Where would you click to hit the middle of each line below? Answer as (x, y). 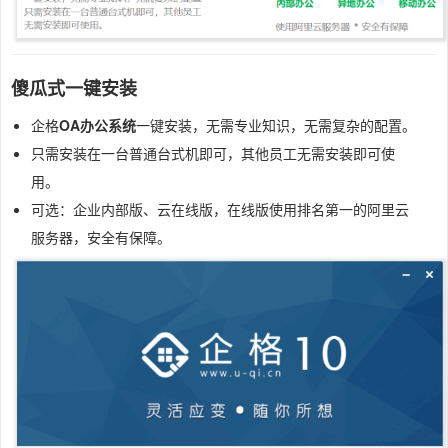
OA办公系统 (97, 125)
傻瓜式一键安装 (74, 88)
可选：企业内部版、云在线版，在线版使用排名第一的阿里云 (220, 209)
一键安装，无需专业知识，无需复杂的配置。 (276, 125)
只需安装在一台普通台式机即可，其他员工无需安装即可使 (213, 153)
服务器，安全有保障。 (101, 237)
